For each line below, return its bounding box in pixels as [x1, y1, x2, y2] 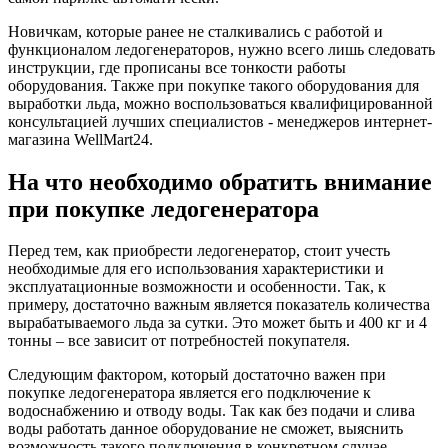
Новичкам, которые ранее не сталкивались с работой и [8, 22, 383, 40]
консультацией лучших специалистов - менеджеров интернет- [8, 112, 432, 130]
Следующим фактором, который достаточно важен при [8, 366, 386, 384]
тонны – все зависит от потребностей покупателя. [8, 332, 350, 350]
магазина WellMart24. [8, 130, 153, 148]
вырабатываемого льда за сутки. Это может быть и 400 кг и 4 [8, 314, 427, 332]
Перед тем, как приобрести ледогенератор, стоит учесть [8, 242, 390, 260]
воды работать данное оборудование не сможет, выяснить [8, 420, 403, 438]
